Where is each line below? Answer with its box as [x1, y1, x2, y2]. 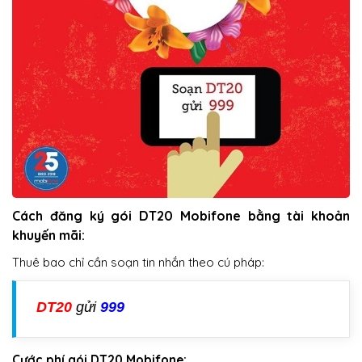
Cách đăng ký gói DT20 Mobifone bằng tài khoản [12, 207, 350, 224]
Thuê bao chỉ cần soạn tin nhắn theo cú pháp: [12, 254, 264, 270]
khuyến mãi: [12, 226, 85, 243]
